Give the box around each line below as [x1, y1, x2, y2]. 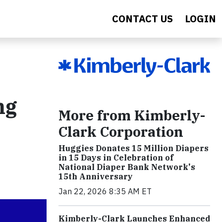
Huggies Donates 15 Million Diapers [58, 143, 209, 153]
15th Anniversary [58, 171, 133, 181]
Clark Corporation [58, 122, 183, 141]
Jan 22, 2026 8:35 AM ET [58, 186, 152, 196]
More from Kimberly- [58, 106, 205, 124]
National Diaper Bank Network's [58, 162, 195, 172]
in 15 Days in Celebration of [58, 152, 173, 163]
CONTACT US [112, 12, 173, 25]
